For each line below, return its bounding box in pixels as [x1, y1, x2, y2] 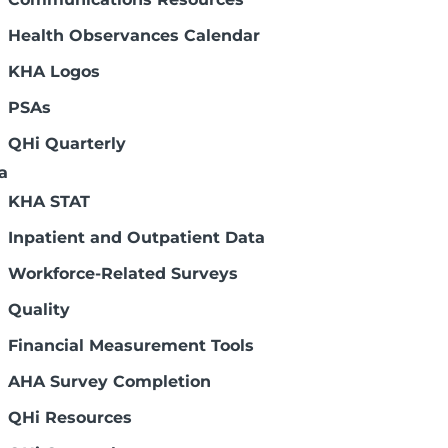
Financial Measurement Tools [8, 336, 254, 355]
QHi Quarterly [8, 134, 126, 153]
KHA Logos [8, 62, 100, 81]
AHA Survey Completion [8, 372, 211, 391]
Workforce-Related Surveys [8, 264, 238, 283]
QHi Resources [8, 408, 132, 427]
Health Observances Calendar [8, 26, 260, 45]
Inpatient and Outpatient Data [8, 228, 265, 247]
